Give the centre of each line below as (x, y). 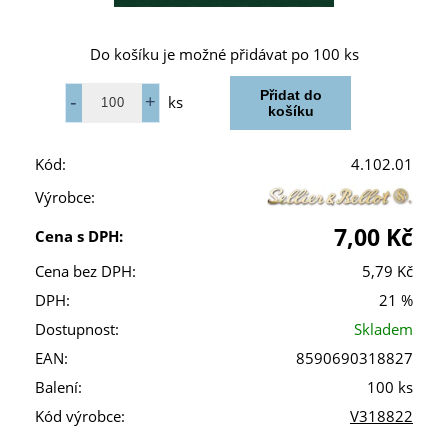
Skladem (383, 329)
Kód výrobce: (80, 416)
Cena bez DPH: (85, 271)
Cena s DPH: (79, 236)
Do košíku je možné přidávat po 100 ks (224, 54)
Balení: (58, 387)
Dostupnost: (77, 329)
